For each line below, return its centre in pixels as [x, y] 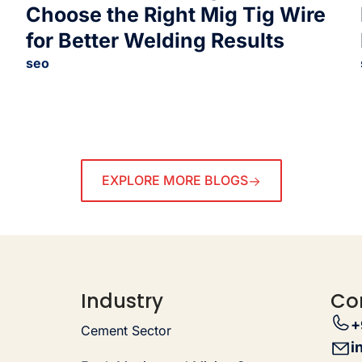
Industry [122, 301]
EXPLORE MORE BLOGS [175, 181]
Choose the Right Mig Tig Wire [176, 14]
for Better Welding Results [156, 40]
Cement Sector [126, 330]
